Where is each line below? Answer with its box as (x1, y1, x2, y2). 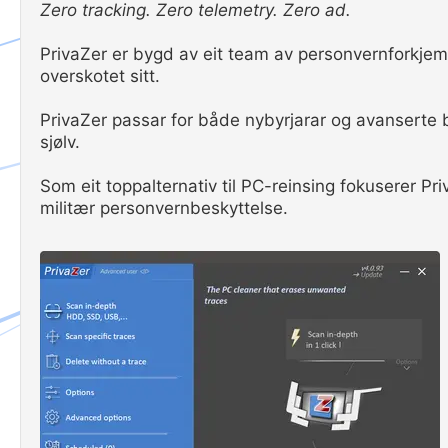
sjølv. (40, 132, 80, 152)
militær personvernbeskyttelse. (40, 198, 288, 218)
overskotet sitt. (40, 66, 160, 86)
